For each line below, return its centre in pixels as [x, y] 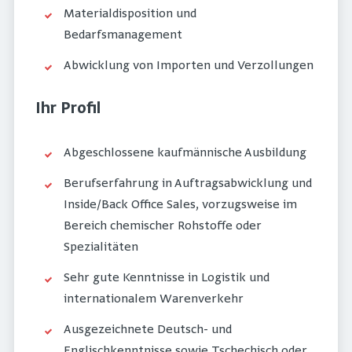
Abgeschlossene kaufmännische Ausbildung [185, 154]
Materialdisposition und [130, 15]
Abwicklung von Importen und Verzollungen [189, 66]
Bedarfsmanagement [123, 36]
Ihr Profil [68, 110]
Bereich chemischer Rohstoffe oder [163, 227]
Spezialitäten [101, 248]
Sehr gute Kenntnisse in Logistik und [167, 279]
